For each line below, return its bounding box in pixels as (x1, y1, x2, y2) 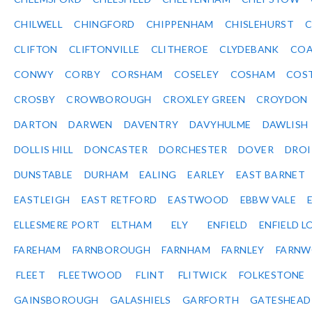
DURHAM (84, 169, 129, 181)
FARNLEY (221, 244, 265, 256)
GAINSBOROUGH (14, 294, 99, 306)
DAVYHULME (189, 118, 251, 131)
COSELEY (173, 68, 219, 81)
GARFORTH (182, 294, 240, 306)
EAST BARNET (235, 169, 306, 181)
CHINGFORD (74, 18, 135, 31)
